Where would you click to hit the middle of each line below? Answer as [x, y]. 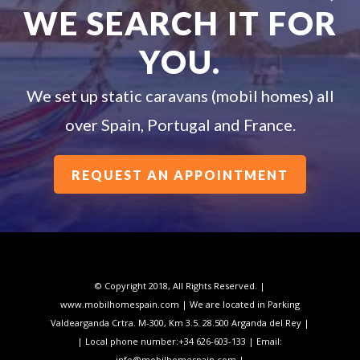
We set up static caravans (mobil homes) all [180, 95]
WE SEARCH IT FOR [180, 23]
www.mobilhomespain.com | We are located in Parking [180, 305]
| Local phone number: [128, 342]
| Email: [264, 342]
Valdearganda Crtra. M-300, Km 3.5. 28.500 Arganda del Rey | [180, 323]
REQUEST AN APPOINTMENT [180, 174]
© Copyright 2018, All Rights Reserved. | [180, 286]
